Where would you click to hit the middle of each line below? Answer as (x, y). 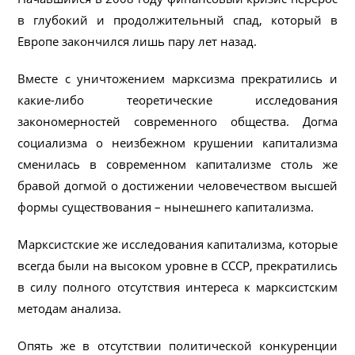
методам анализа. (70, 308)
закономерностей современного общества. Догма (177, 121)
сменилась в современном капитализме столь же (177, 164)
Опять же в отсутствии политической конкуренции (177, 345)
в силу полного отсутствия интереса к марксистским (177, 286)
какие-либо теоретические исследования (177, 99)
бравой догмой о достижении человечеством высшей (177, 185)
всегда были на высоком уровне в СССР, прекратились (177, 265)
